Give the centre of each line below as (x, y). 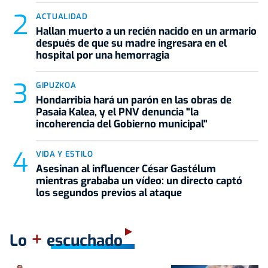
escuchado (83, 240)
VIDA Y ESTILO (65, 154)
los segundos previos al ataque (109, 193)
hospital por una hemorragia (103, 55)
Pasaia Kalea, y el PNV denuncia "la (117, 112)
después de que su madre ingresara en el (131, 43)
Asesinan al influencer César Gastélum (126, 169)
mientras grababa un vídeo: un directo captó (139, 181)
